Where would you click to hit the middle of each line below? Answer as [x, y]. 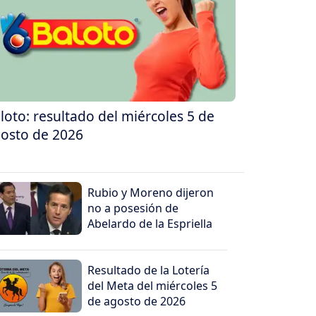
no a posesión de [133, 208]
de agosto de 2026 [137, 302]
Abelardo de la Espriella [150, 224]
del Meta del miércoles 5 [153, 286]
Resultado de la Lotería [149, 271]
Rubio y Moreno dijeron [151, 193]
